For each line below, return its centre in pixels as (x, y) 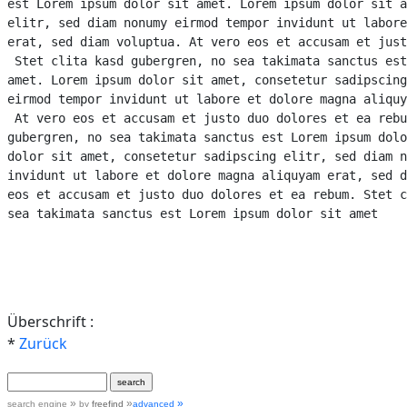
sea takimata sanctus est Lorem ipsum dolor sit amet (193, 213)
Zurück (43, 343)
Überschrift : (50, 321)
